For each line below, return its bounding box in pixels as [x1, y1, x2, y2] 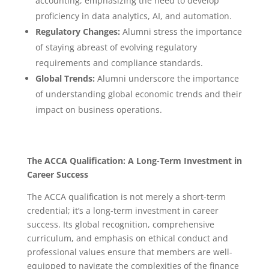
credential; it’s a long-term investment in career [26, 204, 219, 216]
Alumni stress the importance [119, 25, 242, 37]
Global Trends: [35, 72, 95, 84]
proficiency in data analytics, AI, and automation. [35, 10, 232, 22]
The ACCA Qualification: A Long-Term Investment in [26, 154, 242, 166]
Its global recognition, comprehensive [62, 218, 214, 230]
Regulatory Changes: [35, 25, 120, 37]
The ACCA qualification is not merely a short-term [26, 190, 226, 202]
